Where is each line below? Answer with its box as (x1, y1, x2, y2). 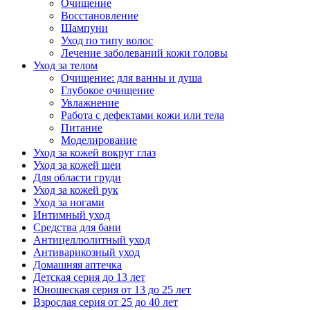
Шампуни (61, 22, 108, 34)
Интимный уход (33, 209, 110, 221)
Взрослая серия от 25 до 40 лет (33, 296, 178, 308)
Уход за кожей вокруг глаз (33, 147, 156, 158)
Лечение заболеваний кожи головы (61, 47, 228, 59)
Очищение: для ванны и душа (61, 72, 202, 84)
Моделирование (61, 134, 137, 146)
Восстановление (61, 10, 138, 21)
